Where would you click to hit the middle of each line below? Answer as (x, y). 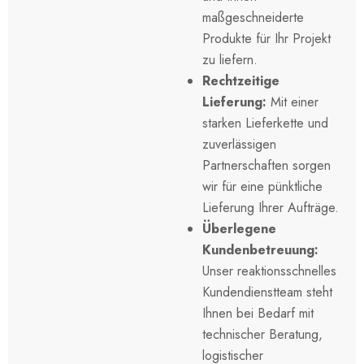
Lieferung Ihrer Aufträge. (271, 207)
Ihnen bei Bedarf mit (258, 313)
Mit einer (292, 102)
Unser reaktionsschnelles (269, 271)
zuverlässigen (239, 144)
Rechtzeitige (241, 80)
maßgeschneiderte (253, 17)
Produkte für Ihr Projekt (266, 38)
